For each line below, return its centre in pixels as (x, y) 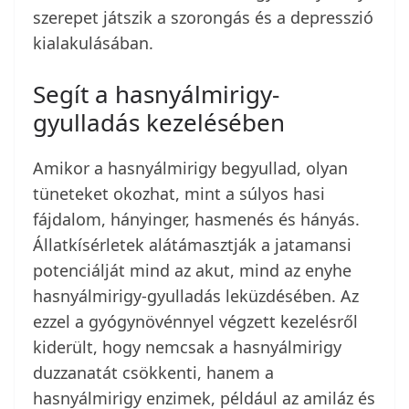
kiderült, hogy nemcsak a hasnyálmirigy (187, 347)
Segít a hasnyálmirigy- (156, 94)
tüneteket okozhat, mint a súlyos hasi (179, 194)
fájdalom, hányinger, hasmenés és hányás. (196, 220)
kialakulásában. (93, 43)
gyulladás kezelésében (159, 123)
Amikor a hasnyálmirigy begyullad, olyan (190, 168)
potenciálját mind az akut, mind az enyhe (192, 271)
